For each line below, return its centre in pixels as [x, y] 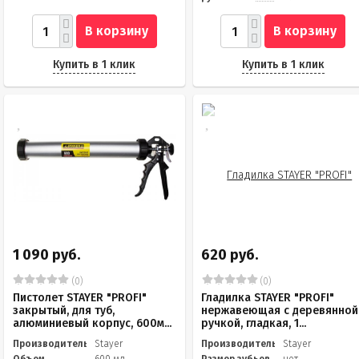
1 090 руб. [46, 255]
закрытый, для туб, [64, 311]
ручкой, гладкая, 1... [254, 323]
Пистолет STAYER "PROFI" [80, 298]
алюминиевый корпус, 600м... [92, 323]
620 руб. [230, 255]
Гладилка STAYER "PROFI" [268, 298]
